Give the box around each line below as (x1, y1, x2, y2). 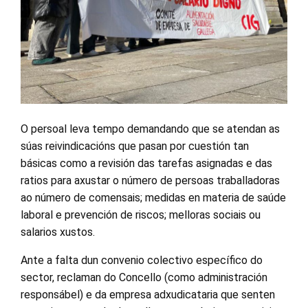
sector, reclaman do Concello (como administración (21, 270, 267, 284)
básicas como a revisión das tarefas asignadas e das (21, 156, 272, 170)
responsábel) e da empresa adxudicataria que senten (21, 287, 275, 301)
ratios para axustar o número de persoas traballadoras (21, 173, 280, 187)
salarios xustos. (21, 225, 95, 239)
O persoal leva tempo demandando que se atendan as (21, 122, 280, 135)
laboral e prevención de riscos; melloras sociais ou (21, 208, 261, 221)
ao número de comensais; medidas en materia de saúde (21, 190, 286, 204)
